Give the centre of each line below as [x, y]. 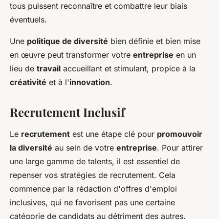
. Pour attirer [180, 147]
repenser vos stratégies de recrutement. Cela [93, 175]
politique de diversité [67, 41]
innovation [90, 82]
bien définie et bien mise [154, 41]
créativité [28, 82]
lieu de [23, 68]
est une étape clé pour [113, 134]
